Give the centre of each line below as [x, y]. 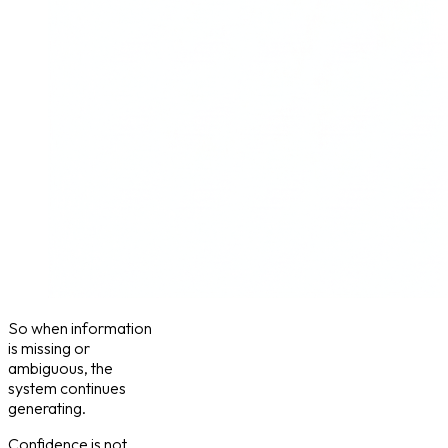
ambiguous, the [60, 367]
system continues [67, 387]
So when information [80, 327]
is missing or [49, 347]
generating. [47, 407]
